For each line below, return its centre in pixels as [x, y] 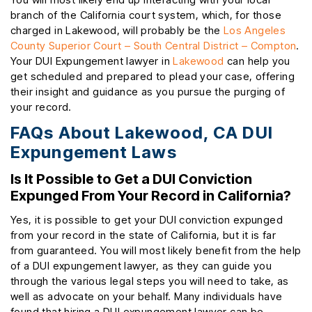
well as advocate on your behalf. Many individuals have [147, 297]
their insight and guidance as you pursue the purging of [148, 92]
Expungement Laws [94, 153]
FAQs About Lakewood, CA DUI [142, 133]
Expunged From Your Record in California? [151, 196]
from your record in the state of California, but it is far [143, 235]
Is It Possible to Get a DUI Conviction [131, 179]
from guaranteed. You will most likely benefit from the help [156, 251]
